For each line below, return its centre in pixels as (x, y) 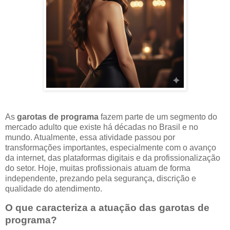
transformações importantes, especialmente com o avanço (111, 147)
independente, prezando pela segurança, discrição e (101, 178)
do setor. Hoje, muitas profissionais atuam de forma (98, 168)
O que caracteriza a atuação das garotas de (107, 208)
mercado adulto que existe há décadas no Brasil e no (102, 127)
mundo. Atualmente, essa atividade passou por (90, 137)
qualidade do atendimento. (54, 188)
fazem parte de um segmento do (158, 117)
